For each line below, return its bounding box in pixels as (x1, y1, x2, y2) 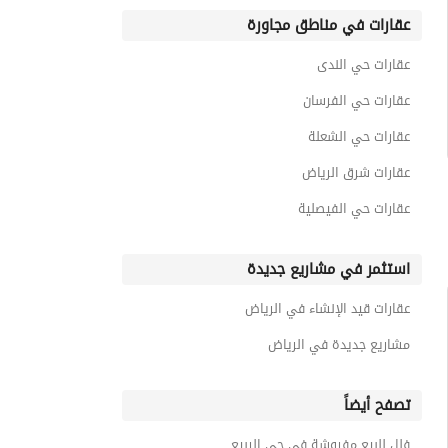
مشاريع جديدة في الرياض (268, 331, 410, 358)
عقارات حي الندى (317, 51, 410, 78)
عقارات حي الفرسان (303, 87, 410, 114)
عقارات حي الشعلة (308, 123, 410, 150)
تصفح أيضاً (344, 390, 410, 420)
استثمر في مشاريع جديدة (247, 254, 410, 284)
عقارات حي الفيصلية (298, 195, 410, 222)
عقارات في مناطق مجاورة (247, 10, 410, 40)
